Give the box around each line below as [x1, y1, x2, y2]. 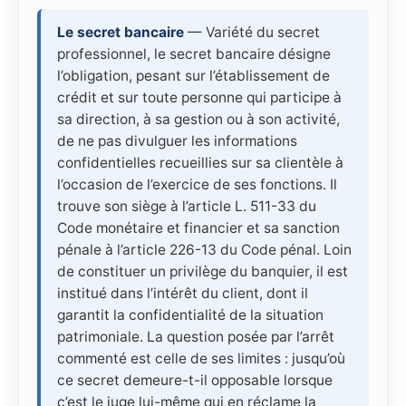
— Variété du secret [184, 23, 320, 41]
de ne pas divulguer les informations [57, 131, 297, 150]
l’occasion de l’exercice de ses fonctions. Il [57, 175, 337, 193]
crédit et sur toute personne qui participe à [57, 88, 342, 106]
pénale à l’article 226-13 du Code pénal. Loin [57, 240, 352, 258]
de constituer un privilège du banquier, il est [57, 262, 348, 280]
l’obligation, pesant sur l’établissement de [57, 66, 330, 84]
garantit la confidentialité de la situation [57, 305, 324, 324]
